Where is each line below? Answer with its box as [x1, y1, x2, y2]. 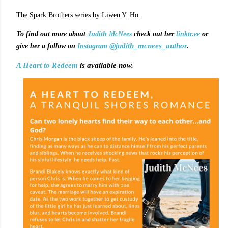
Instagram [77, 42, 109, 50]
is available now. [78, 61, 133, 69]
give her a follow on [16, 42, 77, 50]
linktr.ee [176, 30, 200, 38]
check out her [132, 30, 176, 38]
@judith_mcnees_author [109, 42, 187, 50]
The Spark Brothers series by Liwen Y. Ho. [16, 11, 140, 19]
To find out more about [16, 30, 88, 38]
